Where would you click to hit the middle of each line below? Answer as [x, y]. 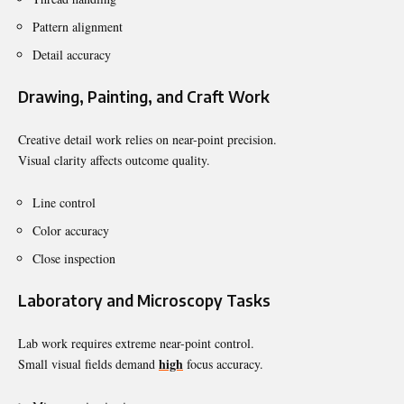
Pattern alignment [78, 26]
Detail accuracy [72, 54]
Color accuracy [71, 230]
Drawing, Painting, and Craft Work [144, 96]
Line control [64, 202]
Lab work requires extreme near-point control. [136, 343]
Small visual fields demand [88, 363]
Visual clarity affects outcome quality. [114, 160]
